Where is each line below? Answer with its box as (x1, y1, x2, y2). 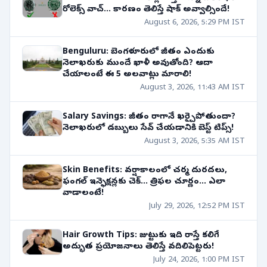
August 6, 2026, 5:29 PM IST (144, 17, 245, 28)
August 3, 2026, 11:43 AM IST (140, 82, 245, 93)
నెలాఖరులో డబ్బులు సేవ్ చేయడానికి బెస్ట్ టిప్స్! (63, 122, 234, 134)
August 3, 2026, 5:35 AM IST (144, 136, 245, 147)
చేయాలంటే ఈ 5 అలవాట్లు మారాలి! (63, 69, 191, 80)
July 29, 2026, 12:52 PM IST (149, 201, 245, 212)
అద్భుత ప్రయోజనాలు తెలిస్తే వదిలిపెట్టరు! (63, 241, 214, 253)
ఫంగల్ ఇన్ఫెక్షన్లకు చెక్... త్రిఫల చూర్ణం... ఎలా (63, 176, 225, 188)
